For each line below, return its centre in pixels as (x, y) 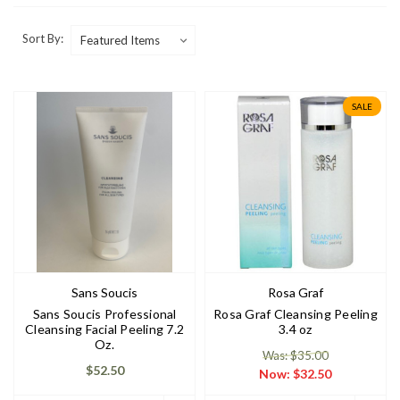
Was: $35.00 (295, 355)
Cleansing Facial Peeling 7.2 (104, 329)
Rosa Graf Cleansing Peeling (296, 313)
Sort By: (43, 39)
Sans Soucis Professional (104, 313)
